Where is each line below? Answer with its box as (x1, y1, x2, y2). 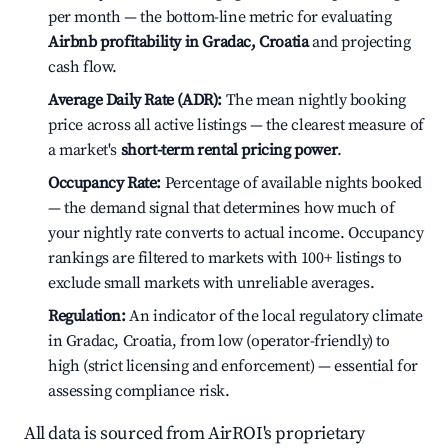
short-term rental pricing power (120, 140, 338, 160)
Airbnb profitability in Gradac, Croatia (48, 32, 309, 52)
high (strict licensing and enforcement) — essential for (48, 356, 419, 376)
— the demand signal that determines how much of (48, 198, 395, 218)
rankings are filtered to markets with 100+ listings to (48, 248, 402, 268)
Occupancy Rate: (48, 173, 161, 193)
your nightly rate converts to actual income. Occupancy (48, 223, 424, 243)
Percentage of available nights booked (161, 173, 422, 193)
